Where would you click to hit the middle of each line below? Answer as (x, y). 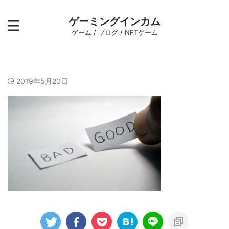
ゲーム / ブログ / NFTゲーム (114, 32)
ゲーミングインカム (114, 21)
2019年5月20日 (42, 81)
